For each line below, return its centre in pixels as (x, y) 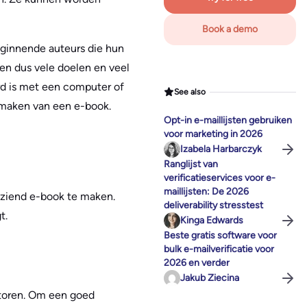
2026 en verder (197, 263)
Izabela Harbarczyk (221, 149)
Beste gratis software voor (220, 236)
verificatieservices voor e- (220, 178)
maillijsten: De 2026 (206, 192)
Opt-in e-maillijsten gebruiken (228, 121)
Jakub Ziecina (210, 278)
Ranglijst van (191, 164)
